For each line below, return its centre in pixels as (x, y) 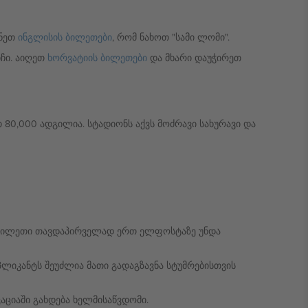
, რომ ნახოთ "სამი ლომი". (170, 37)
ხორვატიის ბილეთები (97, 58)
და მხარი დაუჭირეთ (194, 58)
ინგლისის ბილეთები (65, 37)
